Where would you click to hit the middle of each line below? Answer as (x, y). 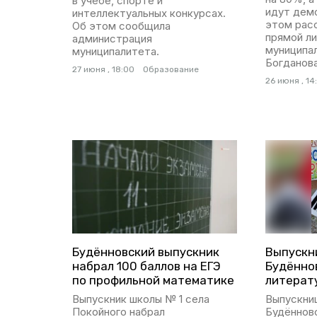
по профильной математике (153, 280)
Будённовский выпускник (146, 252)
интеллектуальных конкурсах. (149, 13)
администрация (112, 39)
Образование (171, 70)
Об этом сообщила (121, 26)
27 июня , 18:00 (103, 70)
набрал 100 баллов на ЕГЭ (146, 266)
